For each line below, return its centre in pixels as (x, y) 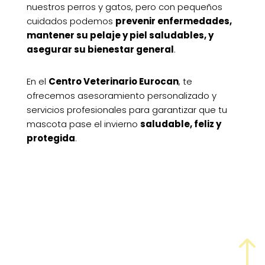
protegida (51, 138)
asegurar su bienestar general (100, 50)
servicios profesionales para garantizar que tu (127, 110)
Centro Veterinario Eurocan (113, 82)
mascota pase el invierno (83, 124)
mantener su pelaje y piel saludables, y (120, 35)
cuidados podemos (71, 21)
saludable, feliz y (180, 124)
